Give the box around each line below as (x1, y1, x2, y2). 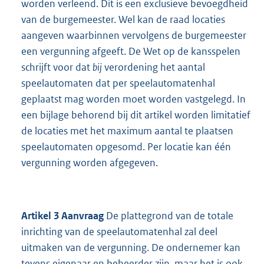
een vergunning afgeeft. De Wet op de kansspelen (21, 45, 240, 58)
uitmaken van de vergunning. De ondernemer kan (21, 241, 240, 255)
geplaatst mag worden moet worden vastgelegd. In (21, 93, 246, 106)
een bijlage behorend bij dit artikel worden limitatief (21, 108, 250, 122)
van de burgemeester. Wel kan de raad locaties (21, 13, 225, 27)
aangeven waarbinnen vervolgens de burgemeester (21, 29, 246, 42)
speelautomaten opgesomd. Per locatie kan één (21, 140, 231, 154)
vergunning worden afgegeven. (21, 156, 158, 170)
